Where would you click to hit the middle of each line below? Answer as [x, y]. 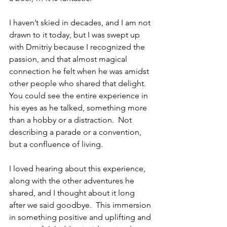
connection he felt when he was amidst [80, 71]
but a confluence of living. [56, 144]
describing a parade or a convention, [76, 132]
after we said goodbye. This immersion [81, 205]
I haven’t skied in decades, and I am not [81, 23]
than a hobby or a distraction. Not [71, 120]
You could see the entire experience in [80, 96]
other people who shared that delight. [80, 83]
